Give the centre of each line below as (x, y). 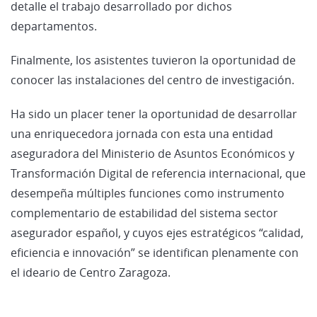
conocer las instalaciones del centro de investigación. (152, 80)
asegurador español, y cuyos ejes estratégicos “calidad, (157, 232)
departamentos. (54, 26)
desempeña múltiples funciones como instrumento (148, 193)
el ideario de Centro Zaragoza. (91, 272)
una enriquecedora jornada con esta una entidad (142, 133)
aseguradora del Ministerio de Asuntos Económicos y (152, 153)
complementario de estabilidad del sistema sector (144, 213)
